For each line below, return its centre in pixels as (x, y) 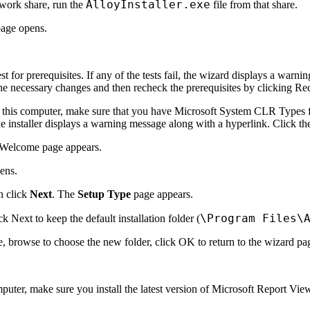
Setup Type (104, 194)
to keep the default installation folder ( (116, 218)
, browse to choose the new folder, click (91, 241)
